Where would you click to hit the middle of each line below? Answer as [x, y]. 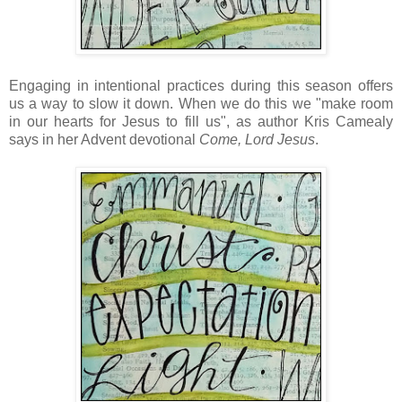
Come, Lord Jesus [257, 140]
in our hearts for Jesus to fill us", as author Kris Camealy [201, 122]
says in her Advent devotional [104, 140]
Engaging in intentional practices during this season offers [201, 86]
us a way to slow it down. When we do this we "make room [201, 104]
